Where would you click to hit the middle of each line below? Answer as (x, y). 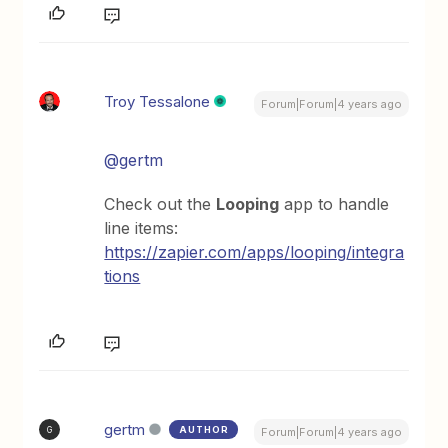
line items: (141, 228)
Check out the (160, 204)
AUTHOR (204, 430)
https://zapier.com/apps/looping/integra (254, 252)
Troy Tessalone (157, 102)
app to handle (334, 204)
